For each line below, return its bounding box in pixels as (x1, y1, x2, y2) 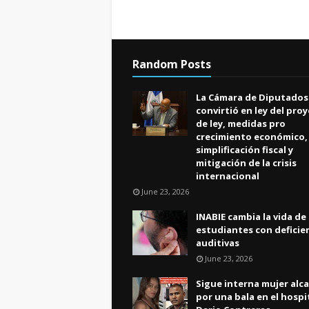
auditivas (196, 237, 239, 249)
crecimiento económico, (196, 130, 308, 143)
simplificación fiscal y (196, 143, 293, 156)
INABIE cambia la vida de (196, 210, 306, 223)
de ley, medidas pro (196, 117, 286, 130)
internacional (196, 170, 259, 182)
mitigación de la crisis (196, 157, 297, 169)
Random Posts (132, 57, 211, 72)
